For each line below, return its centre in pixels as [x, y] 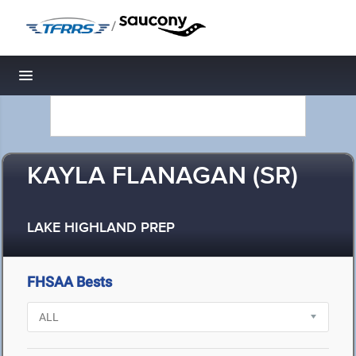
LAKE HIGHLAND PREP [101, 228]
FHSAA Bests [70, 282]
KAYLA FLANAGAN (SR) [163, 177]
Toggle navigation [80, 80]
